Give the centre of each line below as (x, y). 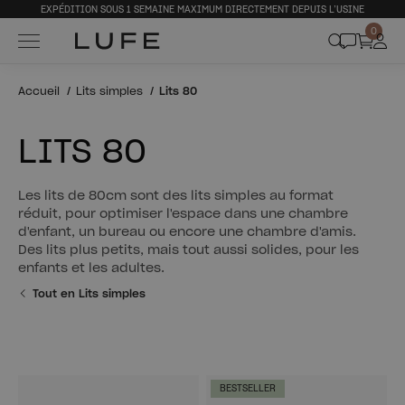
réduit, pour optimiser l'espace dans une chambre (183, 214)
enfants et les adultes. (91, 268)
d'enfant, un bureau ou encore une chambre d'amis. (187, 232)
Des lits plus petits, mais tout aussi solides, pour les (188, 250)
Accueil (39, 91)
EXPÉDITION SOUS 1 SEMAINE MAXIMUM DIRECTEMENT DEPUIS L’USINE (202, 10)
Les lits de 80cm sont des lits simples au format (176, 196)
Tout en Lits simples (89, 294)
